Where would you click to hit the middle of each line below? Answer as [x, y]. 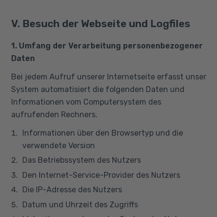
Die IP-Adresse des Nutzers [72, 190]
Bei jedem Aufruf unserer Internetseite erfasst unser [108, 77]
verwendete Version [58, 145]
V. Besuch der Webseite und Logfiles [101, 23]
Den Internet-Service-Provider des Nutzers [101, 175]
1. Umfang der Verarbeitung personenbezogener [107, 46]
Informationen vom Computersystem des [86, 102]
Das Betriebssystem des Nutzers [81, 160]
